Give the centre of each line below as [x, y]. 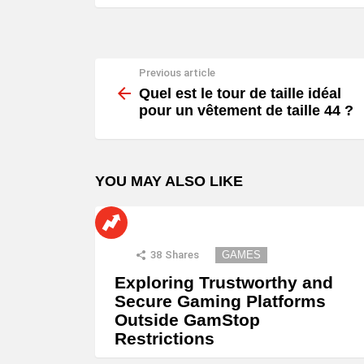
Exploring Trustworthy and [224, 282]
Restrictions [165, 338]
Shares [182, 254]
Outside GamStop [187, 319]
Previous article [177, 73]
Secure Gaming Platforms [220, 301]
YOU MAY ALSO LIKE [169, 181]
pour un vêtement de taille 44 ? [246, 110]
